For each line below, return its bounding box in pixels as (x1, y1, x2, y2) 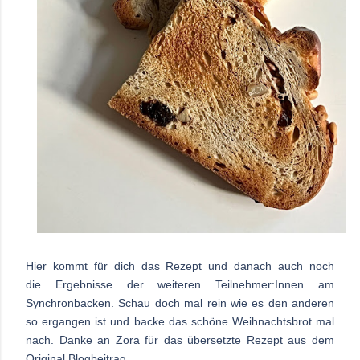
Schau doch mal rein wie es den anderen (118, 297, 334, 310)
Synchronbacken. (26, 297, 119, 310)
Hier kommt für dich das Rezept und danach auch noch (26, 260, 334, 273)
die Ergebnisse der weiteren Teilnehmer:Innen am (26, 278, 334, 292)
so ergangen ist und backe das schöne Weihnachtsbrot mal (26, 315, 334, 329)
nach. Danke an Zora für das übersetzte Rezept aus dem (26, 333, 334, 347)
